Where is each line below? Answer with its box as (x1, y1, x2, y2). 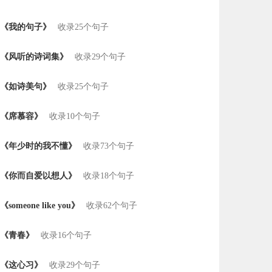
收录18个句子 (83, 171, 134, 180)
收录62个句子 (86, 201, 137, 210)
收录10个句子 (49, 112, 100, 121)
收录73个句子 (83, 141, 134, 151)
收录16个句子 (41, 231, 92, 240)
